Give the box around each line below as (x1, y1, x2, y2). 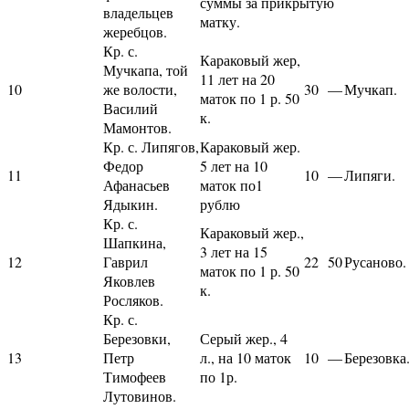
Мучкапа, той (103, 59, 188, 79)
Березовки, (103, 328, 171, 348)
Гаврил (103, 251, 148, 271)
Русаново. (344, 251, 406, 271)
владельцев (103, 2, 173, 22)
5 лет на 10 (200, 155, 267, 175)
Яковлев (103, 270, 155, 290)
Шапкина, (103, 232, 166, 252)
